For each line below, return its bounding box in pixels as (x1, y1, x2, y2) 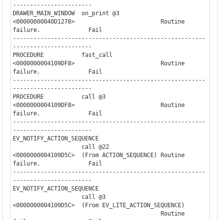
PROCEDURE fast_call (12, 51, 112, 58)
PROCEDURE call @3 (12, 93, 106, 100)
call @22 (12, 143, 82, 150)
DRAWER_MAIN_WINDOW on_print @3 (12, 9, 119, 17)
